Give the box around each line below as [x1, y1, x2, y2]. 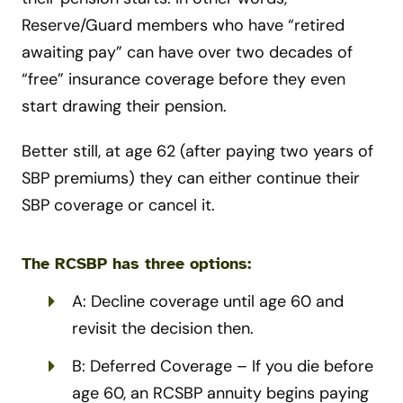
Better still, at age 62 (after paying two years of [22, 140, 373, 163]
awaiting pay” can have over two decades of [22, 41, 353, 64]
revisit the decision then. [72, 318, 254, 340]
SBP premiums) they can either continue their [22, 167, 360, 190]
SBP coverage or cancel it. [22, 194, 215, 217]
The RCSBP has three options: [22, 254, 251, 274]
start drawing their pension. [22, 95, 227, 118]
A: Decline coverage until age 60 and [72, 291, 344, 313]
